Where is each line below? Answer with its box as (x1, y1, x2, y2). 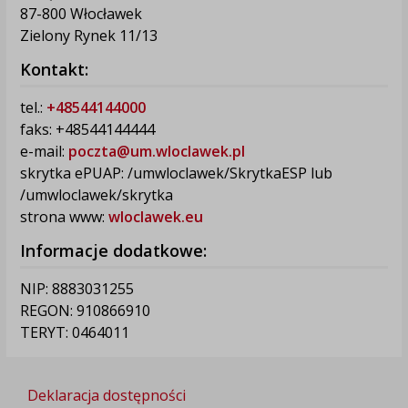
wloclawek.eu (107, 206, 203, 227)
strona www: (19, 206, 108, 227)
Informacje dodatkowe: (19, 239, 207, 261)
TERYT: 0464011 (19, 321, 129, 342)
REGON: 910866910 (19, 300, 150, 321)
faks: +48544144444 (19, 118, 155, 139)
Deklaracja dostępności (26, 384, 186, 405)
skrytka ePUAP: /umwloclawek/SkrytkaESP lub (19, 162, 332, 183)
